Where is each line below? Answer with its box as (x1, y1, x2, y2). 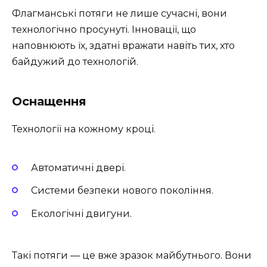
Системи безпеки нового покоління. (31, 185, 213, 197)
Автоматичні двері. (31, 162, 126, 174)
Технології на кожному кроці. (12, 123, 156, 135)
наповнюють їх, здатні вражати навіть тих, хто (12, 39, 235, 51)
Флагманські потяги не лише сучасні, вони (12, 7, 227, 19)
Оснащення (12, 94, 86, 108)
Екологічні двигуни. (31, 207, 132, 219)
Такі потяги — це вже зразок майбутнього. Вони (12, 249, 252, 261)
